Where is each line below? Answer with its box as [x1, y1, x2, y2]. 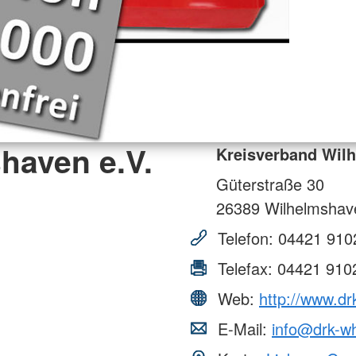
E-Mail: [213, 316, 272, 340]
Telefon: [213, 226, 278, 250]
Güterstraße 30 [216, 172, 324, 195]
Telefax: [213, 256, 277, 280]
